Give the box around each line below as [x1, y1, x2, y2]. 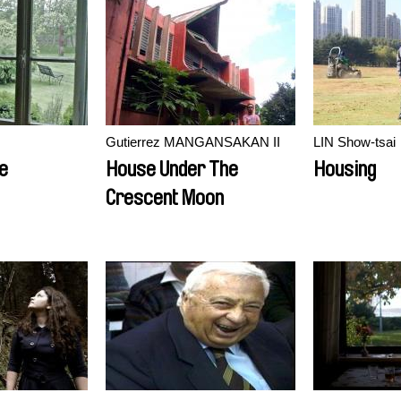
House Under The [106, 158, 238, 180]
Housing [313, 158, 376, 180]
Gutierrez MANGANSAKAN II [106, 134, 280, 149]
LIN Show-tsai [313, 134, 396, 149]
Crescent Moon [106, 187, 224, 209]
